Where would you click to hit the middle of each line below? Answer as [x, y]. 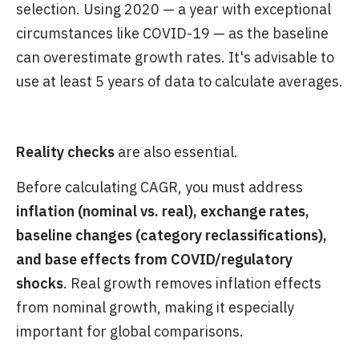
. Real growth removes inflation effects [192, 283]
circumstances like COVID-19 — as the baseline [172, 33]
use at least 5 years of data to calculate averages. [179, 81]
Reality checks [65, 151]
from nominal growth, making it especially [155, 307]
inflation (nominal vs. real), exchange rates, [163, 211]
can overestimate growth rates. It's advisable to [175, 57]
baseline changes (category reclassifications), [171, 235]
